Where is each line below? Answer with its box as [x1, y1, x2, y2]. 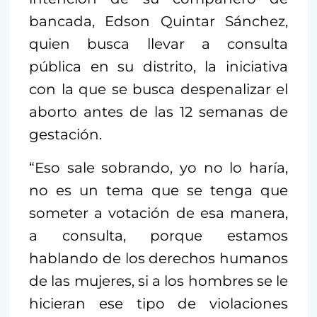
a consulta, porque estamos [29, 227, 288, 245]
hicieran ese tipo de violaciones [29, 295, 288, 313]
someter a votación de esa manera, [29, 204, 288, 222]
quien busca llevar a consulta [29, 35, 288, 53]
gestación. [29, 126, 102, 144]
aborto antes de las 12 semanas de [29, 103, 288, 121]
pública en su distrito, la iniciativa [29, 58, 288, 76]
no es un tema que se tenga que [29, 182, 288, 200]
